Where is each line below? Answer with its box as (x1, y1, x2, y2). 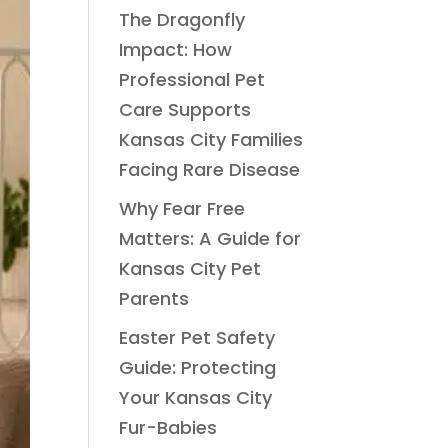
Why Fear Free (119, 196, 246, 221)
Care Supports (119, 97, 252, 122)
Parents (119, 286, 190, 311)
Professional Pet (119, 67, 266, 92)
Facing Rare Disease (119, 157, 301, 182)
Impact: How (119, 37, 233, 62)
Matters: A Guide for (119, 226, 302, 251)
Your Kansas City (119, 385, 273, 410)
